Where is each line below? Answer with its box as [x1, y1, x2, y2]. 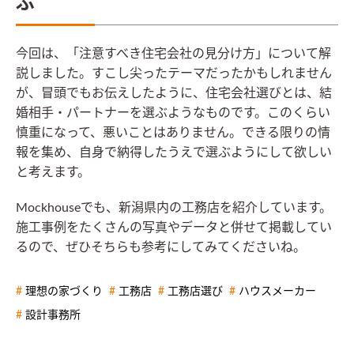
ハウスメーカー [239, 285, 316, 297]
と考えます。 [16, 165, 90, 179]
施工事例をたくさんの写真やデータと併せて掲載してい [16, 220, 332, 234]
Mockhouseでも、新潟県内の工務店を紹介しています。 [16, 201, 332, 214]
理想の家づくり [25, 285, 103, 297]
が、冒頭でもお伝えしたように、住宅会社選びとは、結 [16, 86, 332, 100]
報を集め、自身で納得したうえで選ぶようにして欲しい [16, 145, 332, 159]
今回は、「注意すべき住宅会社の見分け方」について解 [16, 47, 331, 60]
